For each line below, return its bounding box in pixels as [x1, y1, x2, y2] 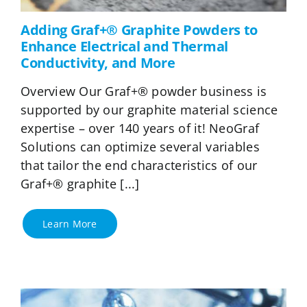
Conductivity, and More [20, 53, 175, 73]
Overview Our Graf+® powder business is [20, 83, 267, 100]
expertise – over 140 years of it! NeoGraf [20, 120, 260, 137]
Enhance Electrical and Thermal [20, 37, 228, 56]
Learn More [42, 217, 97, 231]
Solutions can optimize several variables [20, 138, 260, 156]
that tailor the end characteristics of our [20, 157, 258, 174]
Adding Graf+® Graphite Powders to [20, 21, 258, 40]
